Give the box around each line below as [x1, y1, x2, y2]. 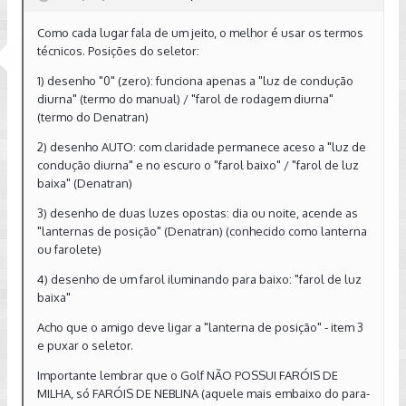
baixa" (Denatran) [37, 176, 132, 190]
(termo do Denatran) [37, 110, 149, 124]
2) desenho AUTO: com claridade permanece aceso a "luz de [37, 140, 366, 154]
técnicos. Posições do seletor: [37, 43, 199, 58]
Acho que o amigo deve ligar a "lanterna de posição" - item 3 [37, 320, 363, 334]
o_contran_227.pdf [37, 8, 139, 24]
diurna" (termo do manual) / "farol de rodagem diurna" [37, 92, 333, 106]
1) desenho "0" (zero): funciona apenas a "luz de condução [37, 73, 353, 88]
